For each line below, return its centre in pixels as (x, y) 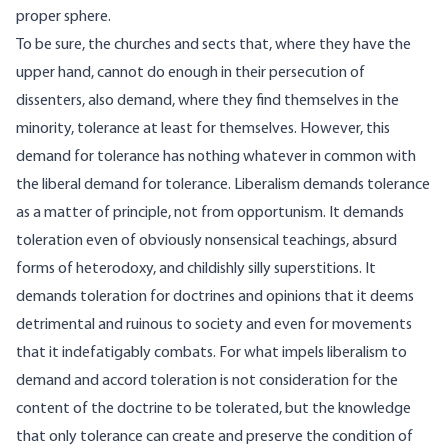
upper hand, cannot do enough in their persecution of (190, 73)
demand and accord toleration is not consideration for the (207, 381)
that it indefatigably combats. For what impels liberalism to (211, 353)
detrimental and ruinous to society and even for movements (214, 325)
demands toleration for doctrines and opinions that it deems (215, 297)
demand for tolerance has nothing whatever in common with (216, 157)
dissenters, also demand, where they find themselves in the (207, 101)
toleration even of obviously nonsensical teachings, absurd (206, 241)
